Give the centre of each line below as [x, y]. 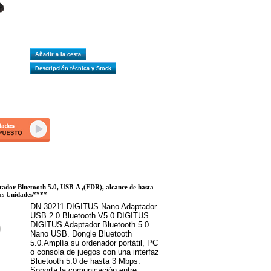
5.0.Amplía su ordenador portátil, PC [94, 243]
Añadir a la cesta [60, 54]
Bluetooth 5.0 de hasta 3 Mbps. [85, 261]
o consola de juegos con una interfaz [95, 252]
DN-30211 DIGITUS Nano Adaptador [93, 207]
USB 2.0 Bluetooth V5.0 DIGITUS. [91, 216]
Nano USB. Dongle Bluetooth [81, 234]
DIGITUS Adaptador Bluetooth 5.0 [90, 225]
